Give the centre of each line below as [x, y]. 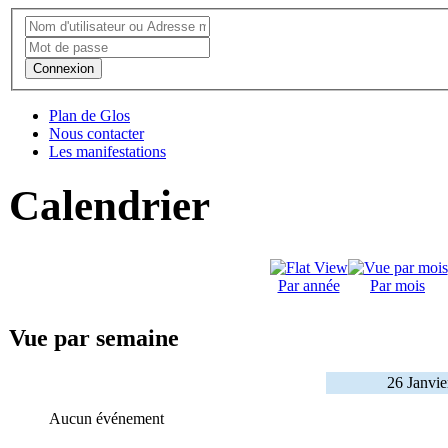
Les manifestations [107, 151]
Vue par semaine [94, 338]
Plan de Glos [89, 115]
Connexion [63, 68]
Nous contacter [96, 133]
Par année [308, 286]
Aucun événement [106, 419]
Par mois [397, 286]
